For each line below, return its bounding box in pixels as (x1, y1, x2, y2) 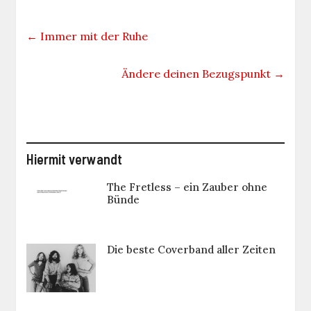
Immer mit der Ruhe (37, 29, 149, 44)
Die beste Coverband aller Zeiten (107, 243, 276, 257)
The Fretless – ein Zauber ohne (107, 180, 268, 194)
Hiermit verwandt (26, 151, 123, 168)
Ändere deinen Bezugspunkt (121, 67, 274, 81)
